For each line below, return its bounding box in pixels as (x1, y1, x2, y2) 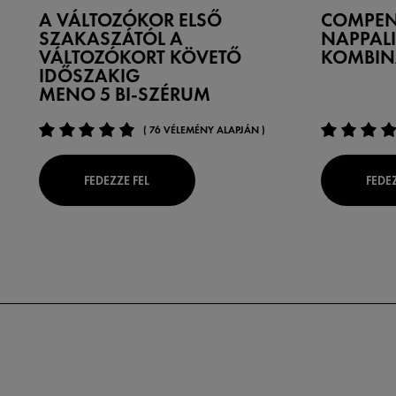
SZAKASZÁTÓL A (39, 27, 184, 52)
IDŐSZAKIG (39, 64, 141, 89)
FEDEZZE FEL (84, 171, 150, 188)
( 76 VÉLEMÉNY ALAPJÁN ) (143, 122, 266, 137)
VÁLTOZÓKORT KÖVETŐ (39, 45, 242, 71)
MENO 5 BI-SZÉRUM (39, 82, 211, 108)
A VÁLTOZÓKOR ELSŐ (39, 8, 223, 34)
